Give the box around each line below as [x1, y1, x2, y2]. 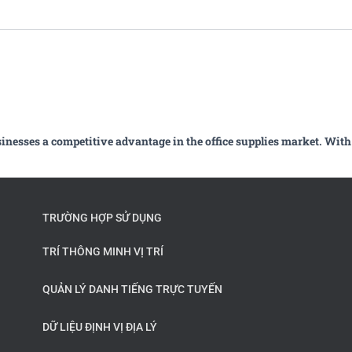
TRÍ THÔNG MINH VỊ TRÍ [42, 245, 163, 258]
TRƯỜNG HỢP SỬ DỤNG [42, 211, 162, 225]
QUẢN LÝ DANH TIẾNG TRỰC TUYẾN [42, 283, 222, 296]
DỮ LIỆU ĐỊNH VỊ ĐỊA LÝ [42, 321, 157, 334]
